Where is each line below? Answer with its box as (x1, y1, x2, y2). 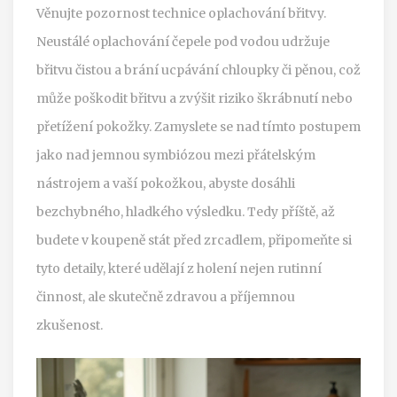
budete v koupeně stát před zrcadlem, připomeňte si (36, 231, 352, 248)
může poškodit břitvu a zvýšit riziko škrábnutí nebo (36, 90, 353, 106)
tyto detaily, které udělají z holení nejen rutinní (36, 260, 322, 276)
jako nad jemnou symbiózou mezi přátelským (36, 146, 315, 163)
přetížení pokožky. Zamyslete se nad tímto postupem (36, 118, 361, 135)
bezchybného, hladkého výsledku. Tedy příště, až (36, 203, 335, 220)
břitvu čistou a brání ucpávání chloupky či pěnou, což (36, 61, 361, 78)
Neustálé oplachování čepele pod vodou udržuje (36, 33, 330, 50)
